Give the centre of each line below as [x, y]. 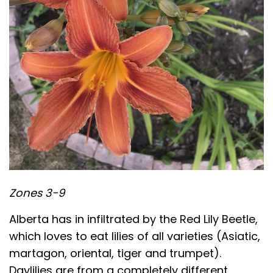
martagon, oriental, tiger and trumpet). [115, 253]
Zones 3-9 [37, 193]
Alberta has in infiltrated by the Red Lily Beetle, [133, 219]
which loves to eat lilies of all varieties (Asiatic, [135, 236]
